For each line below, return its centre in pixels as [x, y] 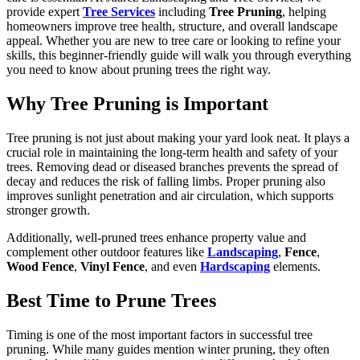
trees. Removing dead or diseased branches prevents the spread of [172, 166]
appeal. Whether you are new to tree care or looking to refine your [174, 41]
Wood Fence [40, 266]
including [182, 12]
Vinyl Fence [112, 266]
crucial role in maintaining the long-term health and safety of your [172, 152]
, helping [304, 12]
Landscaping [243, 252]
